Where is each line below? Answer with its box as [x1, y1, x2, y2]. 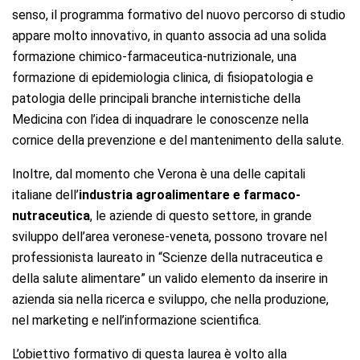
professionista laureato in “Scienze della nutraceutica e [12, 249, 323, 265]
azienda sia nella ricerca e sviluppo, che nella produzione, [12, 291, 329, 307]
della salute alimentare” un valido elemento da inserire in [12, 270, 328, 286]
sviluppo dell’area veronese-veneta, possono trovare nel [12, 228, 327, 244]
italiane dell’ [12, 186, 79, 202]
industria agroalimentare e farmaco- [79, 186, 301, 202]
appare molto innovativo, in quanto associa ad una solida [12, 27, 326, 43]
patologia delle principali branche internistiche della [12, 90, 301, 106]
